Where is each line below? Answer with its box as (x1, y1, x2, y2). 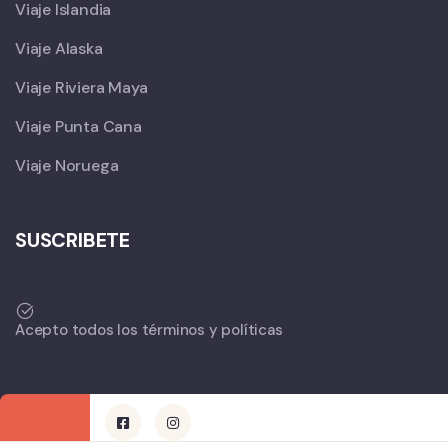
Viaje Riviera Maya (15, 77, 148, 99)
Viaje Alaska (15, 38, 103, 60)
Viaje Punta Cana (15, 116, 142, 138)
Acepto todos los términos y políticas (15, 320, 283, 341)
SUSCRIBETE (15, 227, 130, 254)
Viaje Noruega (15, 155, 119, 177)
